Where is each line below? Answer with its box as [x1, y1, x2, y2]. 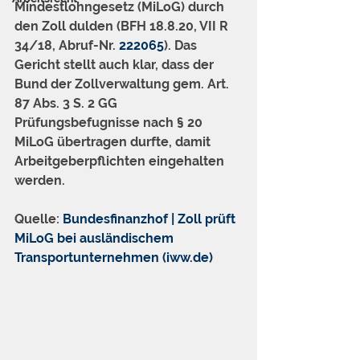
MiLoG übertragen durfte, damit [14, 134, 214, 149]
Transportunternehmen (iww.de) [14, 250, 213, 265]
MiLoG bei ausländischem [14, 231, 177, 246]
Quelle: [14, 211, 63, 227]
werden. [14, 173, 65, 188]
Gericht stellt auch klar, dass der [14, 57, 217, 72]
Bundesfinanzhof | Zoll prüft [63, 211, 239, 227]
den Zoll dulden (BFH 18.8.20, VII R [14, 18, 231, 34]
